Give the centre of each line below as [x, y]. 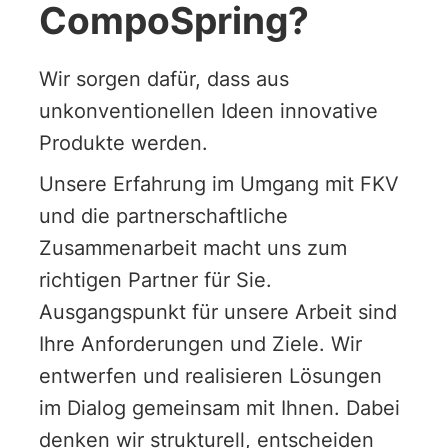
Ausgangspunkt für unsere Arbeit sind [217, 311]
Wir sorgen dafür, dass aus [163, 78]
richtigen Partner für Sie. [155, 279]
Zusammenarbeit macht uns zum [192, 247]
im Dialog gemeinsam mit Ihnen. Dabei [219, 407]
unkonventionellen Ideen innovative [208, 110]
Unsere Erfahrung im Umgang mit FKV [218, 183]
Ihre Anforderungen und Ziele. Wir [200, 343]
